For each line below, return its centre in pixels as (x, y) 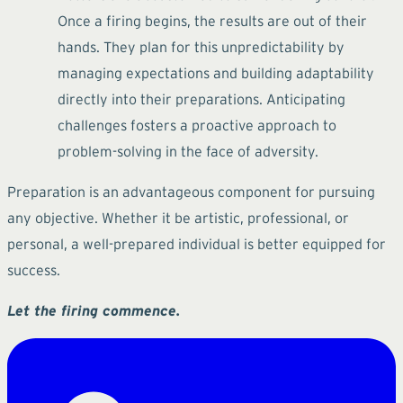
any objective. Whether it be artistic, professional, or (178, 217)
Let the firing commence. (94, 310)
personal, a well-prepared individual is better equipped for (197, 243)
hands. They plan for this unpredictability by (201, 46)
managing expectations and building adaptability (216, 72)
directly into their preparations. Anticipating (201, 99)
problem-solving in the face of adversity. (188, 151)
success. (34, 269)
